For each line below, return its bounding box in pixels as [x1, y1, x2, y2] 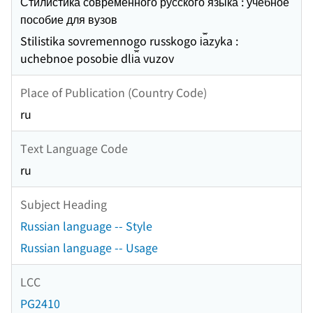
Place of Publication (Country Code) [20, 83, 207, 101]
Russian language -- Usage [20, 239, 158, 256]
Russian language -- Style [20, 217, 152, 235]
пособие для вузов [20, 10, 117, 28]
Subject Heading [20, 195, 107, 212]
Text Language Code [20, 139, 128, 156]
